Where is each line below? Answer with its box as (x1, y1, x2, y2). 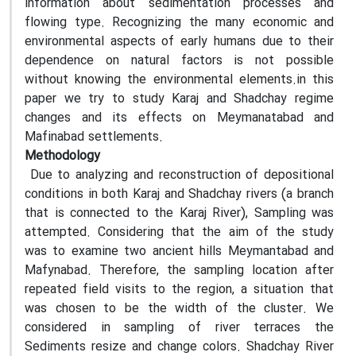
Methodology (25, 146, 100, 166)
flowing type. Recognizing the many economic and (25, 13, 334, 33)
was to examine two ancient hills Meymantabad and (25, 242, 334, 261)
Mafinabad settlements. (25, 127, 163, 147)
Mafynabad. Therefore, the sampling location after (25, 261, 334, 281)
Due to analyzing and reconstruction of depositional (25, 165, 334, 185)
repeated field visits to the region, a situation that (25, 280, 334, 300)
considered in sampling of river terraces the (25, 318, 334, 338)
